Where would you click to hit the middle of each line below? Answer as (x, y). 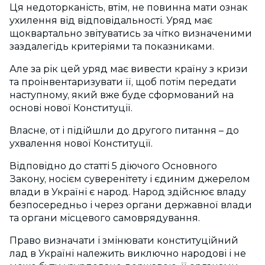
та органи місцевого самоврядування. (105, 218)
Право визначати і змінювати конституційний (124, 241)
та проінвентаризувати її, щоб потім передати (123, 82)
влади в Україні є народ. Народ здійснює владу (128, 192)
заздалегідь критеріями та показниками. (112, 47)
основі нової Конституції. (71, 108)
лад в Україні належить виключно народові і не (128, 254)
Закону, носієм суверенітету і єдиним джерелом (130, 179)
